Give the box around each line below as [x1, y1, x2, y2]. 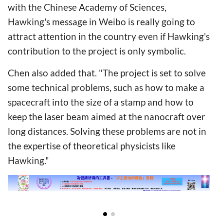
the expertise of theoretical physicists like [8, 140, 176, 151]
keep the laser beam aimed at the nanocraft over [8, 110, 205, 122]
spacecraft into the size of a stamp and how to [8, 96, 194, 108]
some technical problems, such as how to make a [8, 81, 204, 93]
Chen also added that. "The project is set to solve [8, 67, 206, 78]
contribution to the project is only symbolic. [8, 45, 186, 56]
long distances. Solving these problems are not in [8, 125, 206, 137]
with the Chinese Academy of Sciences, [8, 1, 166, 13]
